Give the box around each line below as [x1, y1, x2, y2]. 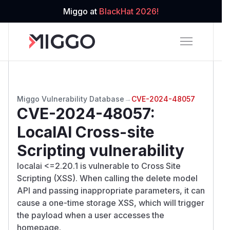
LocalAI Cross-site [17, 122, 155, 141]
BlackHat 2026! [99, 6, 159, 16]
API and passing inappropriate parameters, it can [17, 185, 205, 196]
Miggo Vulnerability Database [17, 94, 124, 103]
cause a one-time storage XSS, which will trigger [17, 197, 204, 208]
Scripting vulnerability [17, 141, 184, 160]
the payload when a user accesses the [17, 209, 164, 220]
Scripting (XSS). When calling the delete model [17, 172, 198, 183]
